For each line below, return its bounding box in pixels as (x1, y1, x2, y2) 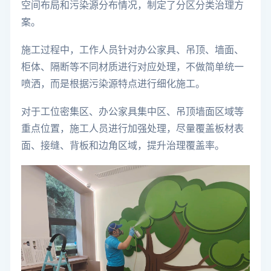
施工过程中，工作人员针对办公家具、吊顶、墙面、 (21, 45, 244, 55)
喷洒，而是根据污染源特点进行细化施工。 (21, 79, 205, 89)
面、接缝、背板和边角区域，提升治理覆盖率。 (21, 140, 224, 151)
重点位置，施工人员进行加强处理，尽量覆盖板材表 (21, 123, 244, 134)
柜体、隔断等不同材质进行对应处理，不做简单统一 (21, 62, 244, 72)
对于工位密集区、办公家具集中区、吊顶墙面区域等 (21, 106, 244, 117)
